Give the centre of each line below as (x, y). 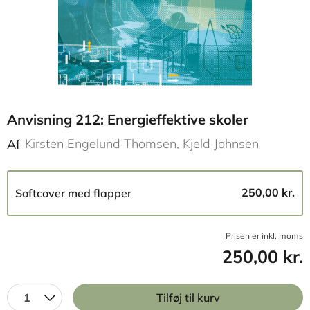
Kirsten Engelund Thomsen (101, 144)
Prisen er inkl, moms (264, 236)
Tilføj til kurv (188, 298)
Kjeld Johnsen (221, 144)
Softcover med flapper (73, 193)
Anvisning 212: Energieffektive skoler (128, 119)
